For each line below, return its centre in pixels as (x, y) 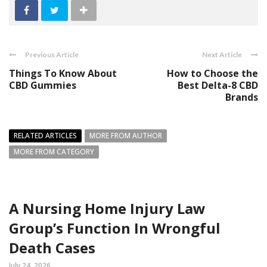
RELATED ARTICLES (45, 136)
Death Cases (52, 248)
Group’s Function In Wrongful (115, 228)
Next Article (222, 55)
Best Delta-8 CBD (218, 85)
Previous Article (52, 55)
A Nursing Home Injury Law (107, 208)
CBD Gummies (43, 85)
